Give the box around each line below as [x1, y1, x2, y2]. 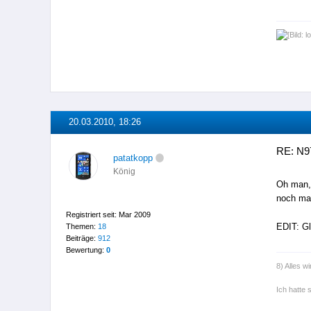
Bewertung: [65, 245, 106, 254]
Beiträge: [65, 233, 98, 242]
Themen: [65, 221, 98, 230]
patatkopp [112, 153, 153, 164]
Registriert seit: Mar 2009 [65, 210, 151, 219]
